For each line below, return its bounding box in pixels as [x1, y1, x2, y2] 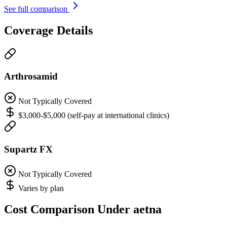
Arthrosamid [4, 71, 58, 82]
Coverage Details [4, 23, 93, 37]
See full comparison [4, 4, 69, 13]
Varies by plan [18, 183, 64, 193]
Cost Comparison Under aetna [4, 203, 162, 216]
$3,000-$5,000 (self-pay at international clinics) [18, 111, 169, 120]
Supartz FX [4, 143, 53, 155]
